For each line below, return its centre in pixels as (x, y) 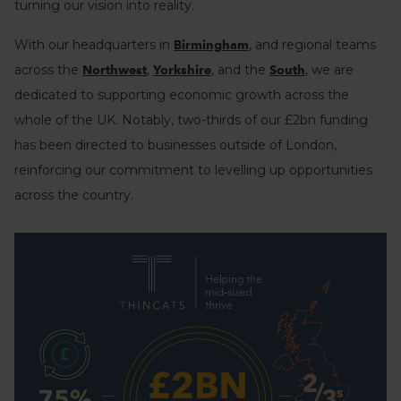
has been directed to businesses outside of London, (175, 145)
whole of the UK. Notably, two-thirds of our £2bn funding (191, 119)
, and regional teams (312, 44)
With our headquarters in (94, 44)
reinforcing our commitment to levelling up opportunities (193, 170)
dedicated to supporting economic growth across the (182, 94)
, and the (240, 69)
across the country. (74, 195)
